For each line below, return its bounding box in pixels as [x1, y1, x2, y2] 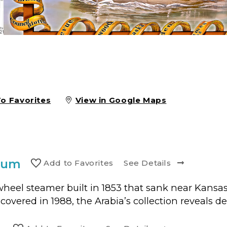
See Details [123, 158, 171, 168]
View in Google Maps [75, 95, 167, 105]
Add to [44, 158, 72, 168]
